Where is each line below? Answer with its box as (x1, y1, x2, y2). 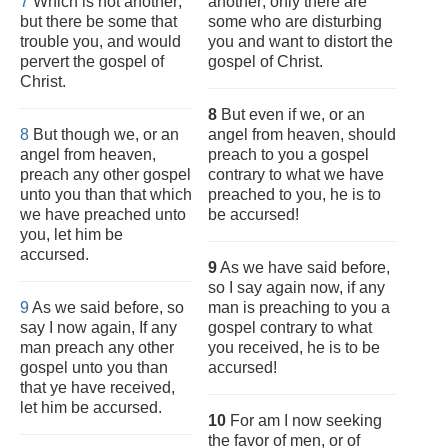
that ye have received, (20, 379, 175, 396)
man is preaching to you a (208, 299, 390, 316)
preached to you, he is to (208, 186, 381, 203)
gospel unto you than (20, 359, 168, 376)
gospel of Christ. (208, 53, 323, 70)
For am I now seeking (226, 412, 382, 429)
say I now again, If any (20, 319, 177, 336)
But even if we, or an (217, 106, 365, 123)
